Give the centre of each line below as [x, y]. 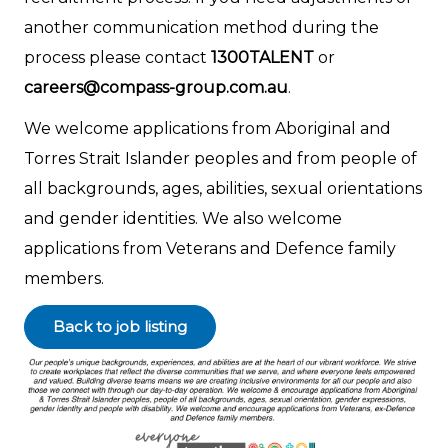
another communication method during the [201, 27]
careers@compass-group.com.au [156, 87]
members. [64, 279]
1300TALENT [262, 57]
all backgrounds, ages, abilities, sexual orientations [223, 189]
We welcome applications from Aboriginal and [207, 129]
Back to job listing [120, 327]
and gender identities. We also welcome [183, 219]
